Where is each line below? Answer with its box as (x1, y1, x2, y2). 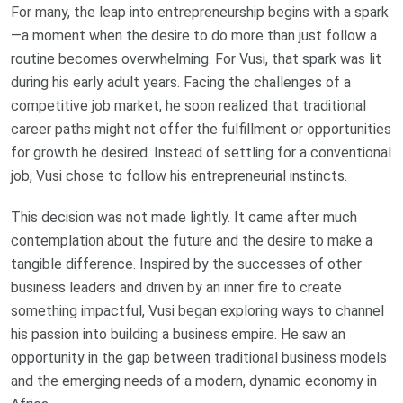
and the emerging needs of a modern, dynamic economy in (11, 372, 377, 390)
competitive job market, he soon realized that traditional (11, 97, 366, 115)
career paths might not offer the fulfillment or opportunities (11, 121, 391, 139)
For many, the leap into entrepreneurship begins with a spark (11, 4, 389, 22)
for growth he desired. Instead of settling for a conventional (11, 144, 391, 162)
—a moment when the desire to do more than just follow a (11, 27, 377, 45)
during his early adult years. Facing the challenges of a (11, 74, 351, 92)
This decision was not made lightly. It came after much (11, 209, 357, 227)
